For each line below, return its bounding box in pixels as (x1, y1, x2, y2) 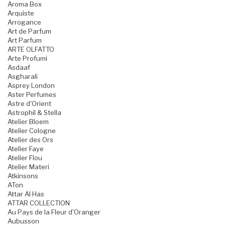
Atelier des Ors (8, 136, 53, 144)
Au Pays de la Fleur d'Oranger (8, 208, 100, 216)
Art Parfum (8, 36, 42, 45)
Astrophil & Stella (8, 108, 61, 117)
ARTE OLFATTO (8, 45, 54, 54)
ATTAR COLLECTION (8, 199, 70, 207)
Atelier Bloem (8, 118, 49, 126)
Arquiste (8, 9, 34, 18)
